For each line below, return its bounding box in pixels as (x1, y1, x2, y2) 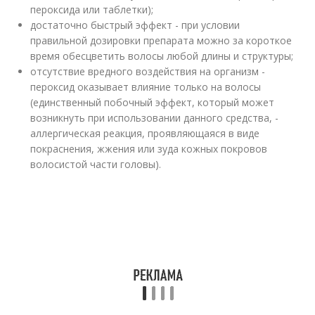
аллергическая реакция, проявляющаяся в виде (30, 127, 260, 140)
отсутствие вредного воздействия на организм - (30, 65, 266, 78)
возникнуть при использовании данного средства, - (30, 111, 279, 124)
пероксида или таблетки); (30, 3, 154, 16)
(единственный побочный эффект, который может (30, 96, 275, 109)
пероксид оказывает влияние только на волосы (30, 80, 262, 94)
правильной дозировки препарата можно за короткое (30, 34, 292, 47)
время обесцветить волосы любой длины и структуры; (30, 49, 294, 63)
